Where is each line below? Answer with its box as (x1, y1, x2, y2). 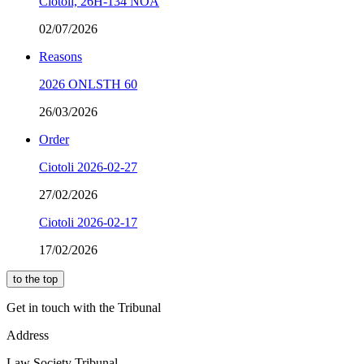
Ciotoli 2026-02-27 (39, 159, 137, 174)
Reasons (39, 49, 82, 63)
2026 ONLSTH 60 (39, 76, 137, 91)
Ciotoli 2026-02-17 (39, 214, 137, 229)
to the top (13, 272, 58, 285)
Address (6, 327, 49, 342)
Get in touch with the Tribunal (6, 300, 161, 314)
